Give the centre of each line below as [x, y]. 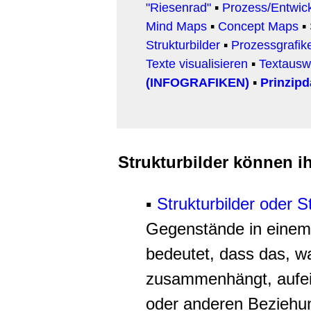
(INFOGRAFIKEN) [197, 82]
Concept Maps [258, 26]
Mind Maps [176, 26]
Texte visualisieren [197, 64]
